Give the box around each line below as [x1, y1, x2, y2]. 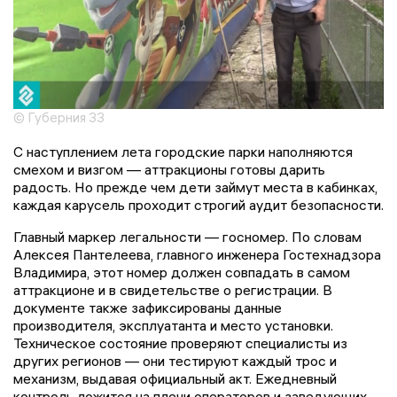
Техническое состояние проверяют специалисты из [13, 333, 347, 352]
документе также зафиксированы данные [13, 298, 282, 316]
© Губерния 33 [13, 108, 105, 126]
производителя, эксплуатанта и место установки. [13, 315, 333, 334]
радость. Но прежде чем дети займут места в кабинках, [13, 177, 378, 196]
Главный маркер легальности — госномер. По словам [13, 227, 362, 245]
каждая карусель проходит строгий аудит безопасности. [13, 195, 384, 214]
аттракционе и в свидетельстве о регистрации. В [13, 280, 332, 299]
